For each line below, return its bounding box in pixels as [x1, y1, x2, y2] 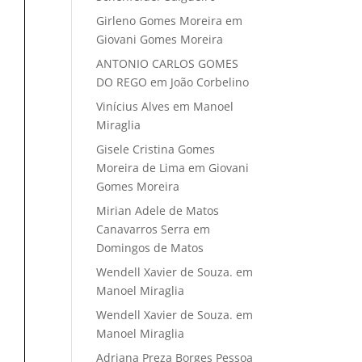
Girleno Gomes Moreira [96, 13, 223, 29]
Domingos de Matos [96, 240, 204, 256]
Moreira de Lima [96, 160, 186, 176]
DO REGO [96, 74, 148, 90]
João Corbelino [170, 74, 250, 90]
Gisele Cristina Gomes [96, 141, 216, 158]
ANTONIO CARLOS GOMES [96, 56, 239, 72]
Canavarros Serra [96, 221, 191, 238]
